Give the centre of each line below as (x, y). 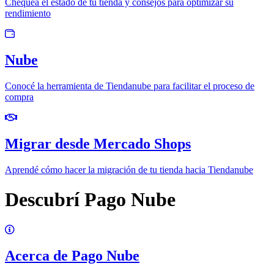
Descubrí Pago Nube (90, 200)
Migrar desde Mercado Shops (98, 143)
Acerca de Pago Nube (72, 255)
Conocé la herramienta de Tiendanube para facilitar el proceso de (130, 86)
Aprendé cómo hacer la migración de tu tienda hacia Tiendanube (129, 169)
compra (19, 97)
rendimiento (28, 13)
